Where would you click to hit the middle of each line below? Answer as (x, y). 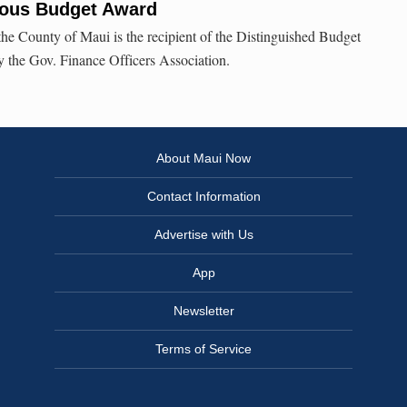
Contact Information (203, 197)
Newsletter (203, 311)
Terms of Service (203, 349)
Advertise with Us (203, 235)
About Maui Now (203, 159)
